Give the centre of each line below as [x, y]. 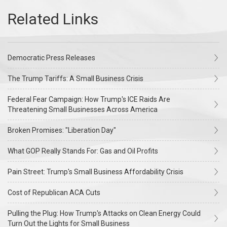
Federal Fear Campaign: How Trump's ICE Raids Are [89, 99]
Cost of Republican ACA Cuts [54, 193]
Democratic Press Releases [51, 58]
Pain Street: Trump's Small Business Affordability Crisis [96, 172]
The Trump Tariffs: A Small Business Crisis [75, 79]
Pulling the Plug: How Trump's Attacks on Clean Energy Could [104, 213]
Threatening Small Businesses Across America [83, 109]
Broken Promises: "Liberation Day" [62, 130]
